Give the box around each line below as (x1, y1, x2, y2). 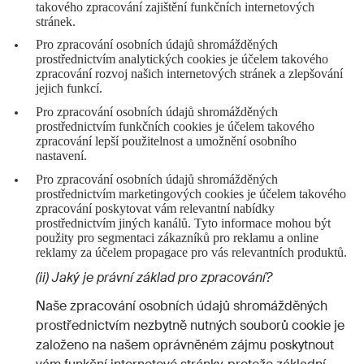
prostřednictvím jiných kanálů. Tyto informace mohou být (35, 215, 331, 230)
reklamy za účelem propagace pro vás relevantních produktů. (35, 245, 347, 259)
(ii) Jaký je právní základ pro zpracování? (36, 269, 272, 287)
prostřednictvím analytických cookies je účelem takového (35, 52, 328, 67)
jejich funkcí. (35, 81, 102, 96)
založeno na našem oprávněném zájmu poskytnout (36, 336, 334, 353)
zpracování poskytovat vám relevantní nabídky (35, 201, 275, 215)
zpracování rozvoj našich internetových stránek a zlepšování (35, 67, 343, 81)
